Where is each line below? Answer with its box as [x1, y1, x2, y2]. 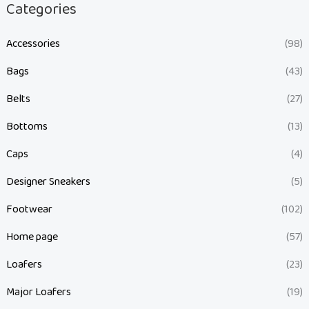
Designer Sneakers [6, 173, 90, 191]
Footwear [6, 201, 52, 219]
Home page [6, 228, 58, 246]
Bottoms [6, 118, 48, 136]
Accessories [6, 35, 60, 53]
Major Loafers [6, 283, 71, 301]
